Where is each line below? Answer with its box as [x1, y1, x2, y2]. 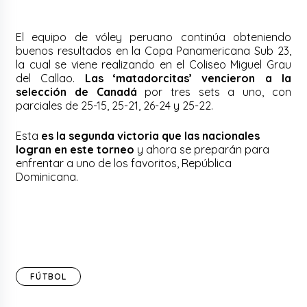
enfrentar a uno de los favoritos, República [16, 156, 232, 171]
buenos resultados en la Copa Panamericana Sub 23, [16, 44, 291, 58]
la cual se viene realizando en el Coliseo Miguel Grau [16, 58, 291, 72]
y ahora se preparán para [134, 143, 270, 157]
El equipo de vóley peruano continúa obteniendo [16, 30, 291, 45]
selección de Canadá [16, 85, 137, 99]
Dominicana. [16, 170, 79, 184]
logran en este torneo [16, 143, 135, 157]
